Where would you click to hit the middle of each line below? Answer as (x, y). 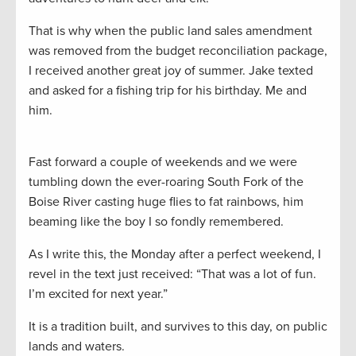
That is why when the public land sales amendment (170, 31)
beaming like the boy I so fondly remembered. (156, 222)
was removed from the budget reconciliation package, (178, 51)
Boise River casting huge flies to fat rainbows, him (166, 202)
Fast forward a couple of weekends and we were (163, 163)
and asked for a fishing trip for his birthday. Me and (168, 91)
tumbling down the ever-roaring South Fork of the (166, 182)
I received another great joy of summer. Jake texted (171, 71)
